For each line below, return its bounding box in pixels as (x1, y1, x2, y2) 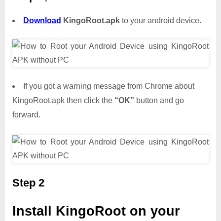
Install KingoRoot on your (12, 204, 180, 219)
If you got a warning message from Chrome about (23, 82, 194, 91)
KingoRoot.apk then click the (12, 96, 114, 105)
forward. (12, 110, 40, 119)
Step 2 (12, 177, 44, 189)
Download (23, 16, 61, 25)
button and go (134, 96, 184, 105)
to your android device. (120, 16, 201, 25)
